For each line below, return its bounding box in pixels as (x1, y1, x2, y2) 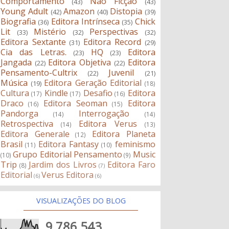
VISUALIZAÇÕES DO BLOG (36, 196, 126, 206)
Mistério (34, 26, 66, 38)
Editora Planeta (91, 128, 155, 140)
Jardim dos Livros (29, 159, 97, 171)
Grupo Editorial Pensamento (13, 149, 122, 161)
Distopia (110, 6, 143, 17)
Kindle (44, 87, 68, 99)
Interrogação (79, 108, 130, 120)
